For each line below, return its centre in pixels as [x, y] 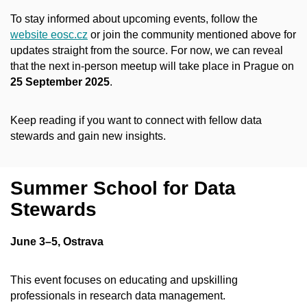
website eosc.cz [49, 34]
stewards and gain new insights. [88, 136]
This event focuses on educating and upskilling [124, 280]
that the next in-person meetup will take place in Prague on [152, 66]
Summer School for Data [123, 188]
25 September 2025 [60, 82]
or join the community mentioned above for [192, 34]
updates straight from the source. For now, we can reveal [147, 50]
